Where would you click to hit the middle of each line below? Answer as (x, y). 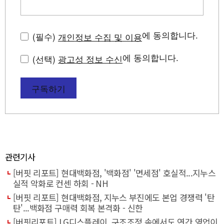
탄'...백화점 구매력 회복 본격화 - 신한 (78, 208)
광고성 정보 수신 (90, 59)
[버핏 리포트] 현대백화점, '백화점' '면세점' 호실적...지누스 (114, 173)
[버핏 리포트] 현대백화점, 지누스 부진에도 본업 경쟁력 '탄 (114, 197)
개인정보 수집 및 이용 (100, 36)
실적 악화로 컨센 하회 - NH (60, 183)
